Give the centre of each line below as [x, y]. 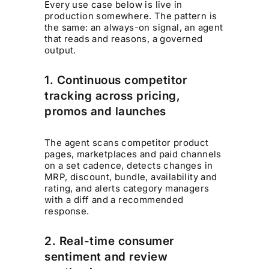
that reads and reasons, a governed [124, 39]
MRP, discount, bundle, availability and [131, 177]
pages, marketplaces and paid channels [133, 154]
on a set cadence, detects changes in [129, 165]
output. [60, 50]
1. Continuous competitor [116, 80]
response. [67, 211]
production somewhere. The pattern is [131, 16]
